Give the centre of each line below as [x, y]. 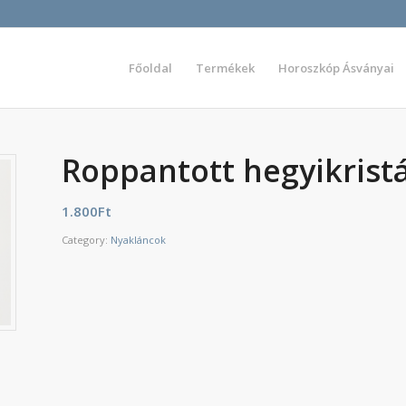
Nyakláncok [139, 240]
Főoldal [150, 68]
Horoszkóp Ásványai [336, 68]
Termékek [225, 68]
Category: [87, 240]
